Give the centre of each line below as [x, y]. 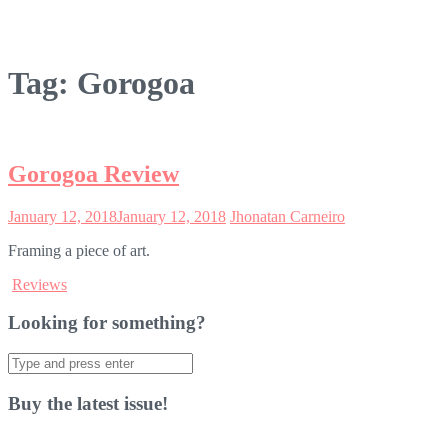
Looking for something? [107, 323]
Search [28, 361]
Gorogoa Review [93, 173]
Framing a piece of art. [79, 250]
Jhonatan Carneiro [287, 216]
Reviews [39, 284]
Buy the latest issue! [88, 403]
